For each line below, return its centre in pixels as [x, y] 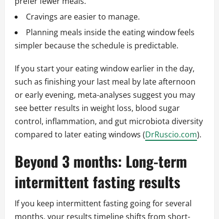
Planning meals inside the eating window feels [110, 33]
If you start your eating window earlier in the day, [105, 69]
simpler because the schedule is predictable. [97, 46]
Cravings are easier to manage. [83, 17]
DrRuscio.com [171, 135]
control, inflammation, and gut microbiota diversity [109, 121]
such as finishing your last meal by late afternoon [105, 82]
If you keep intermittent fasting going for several [103, 204]
